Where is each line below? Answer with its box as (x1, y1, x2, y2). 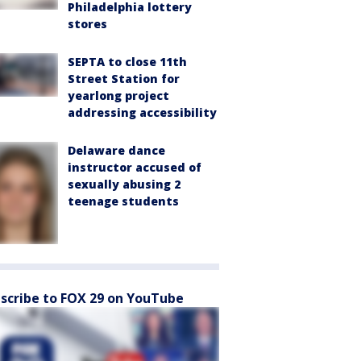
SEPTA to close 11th (68, 53, 187, 69)
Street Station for (68, 70, 180, 86)
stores (68, 15, 107, 31)
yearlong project (68, 87, 169, 103)
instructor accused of (68, 159, 201, 175)
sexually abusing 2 (68, 176, 180, 192)
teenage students (68, 193, 179, 209)
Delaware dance (68, 142, 165, 158)
